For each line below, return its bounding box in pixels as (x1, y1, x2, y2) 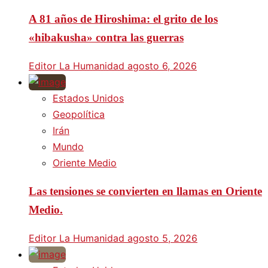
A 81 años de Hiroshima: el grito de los (29, 12, 218, 25)
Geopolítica (53, 108, 105, 120)
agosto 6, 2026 (127, 59, 197, 72)
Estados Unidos (53, 92, 124, 104)
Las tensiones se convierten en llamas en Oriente (29, 185, 262, 198)
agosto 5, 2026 (127, 232, 197, 245)
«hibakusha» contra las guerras (29, 31, 184, 44)
